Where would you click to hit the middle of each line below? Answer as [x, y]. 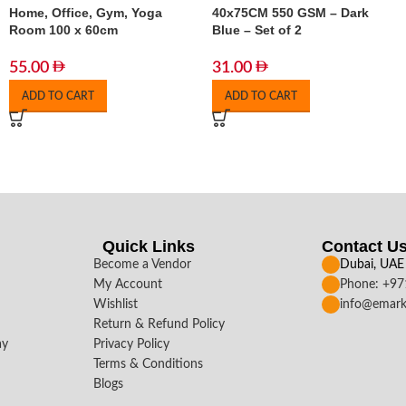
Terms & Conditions [149, 364]
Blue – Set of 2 [257, 30]
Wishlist [116, 304]
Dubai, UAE [372, 265]
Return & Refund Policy [159, 324]
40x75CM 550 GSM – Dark [290, 13]
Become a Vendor [143, 265]
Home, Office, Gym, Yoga [86, 13]
